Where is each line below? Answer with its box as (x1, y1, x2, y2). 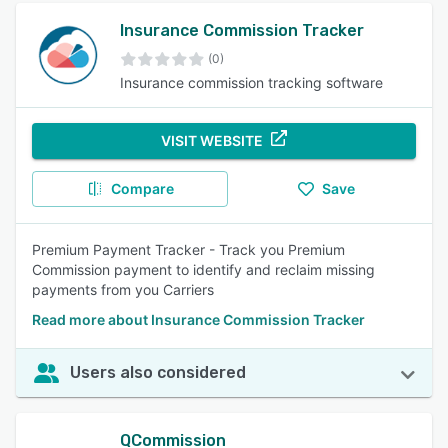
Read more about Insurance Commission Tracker (32, 311, 365, 328)
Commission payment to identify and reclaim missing (32, 261, 375, 278)
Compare (110, 180, 174, 197)
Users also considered (70, 363, 246, 382)
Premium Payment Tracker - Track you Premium (32, 241, 345, 258)
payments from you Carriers (32, 281, 214, 298)
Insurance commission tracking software (120, 74, 383, 91)
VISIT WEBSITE (161, 132, 263, 149)
